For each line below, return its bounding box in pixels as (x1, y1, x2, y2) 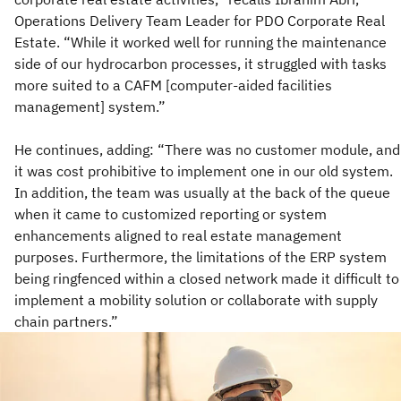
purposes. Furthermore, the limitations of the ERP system (14, 247, 387, 266)
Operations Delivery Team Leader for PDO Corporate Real (14, 11, 385, 30)
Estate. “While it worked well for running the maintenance (14, 32, 387, 51)
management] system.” (14, 97, 166, 115)
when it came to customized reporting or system (14, 204, 327, 223)
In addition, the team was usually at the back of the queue (14, 183, 390, 201)
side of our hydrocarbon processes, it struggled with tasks (14, 54, 387, 73)
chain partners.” (14, 311, 118, 330)
